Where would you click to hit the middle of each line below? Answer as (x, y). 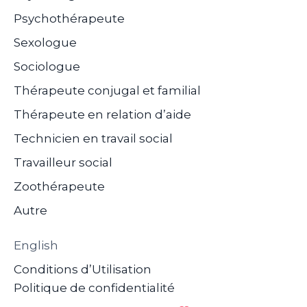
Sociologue (47, 66)
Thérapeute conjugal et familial (107, 90)
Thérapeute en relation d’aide (102, 114)
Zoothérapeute (59, 186)
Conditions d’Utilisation (83, 269)
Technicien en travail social (93, 138)
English (36, 245)
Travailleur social (63, 162)
